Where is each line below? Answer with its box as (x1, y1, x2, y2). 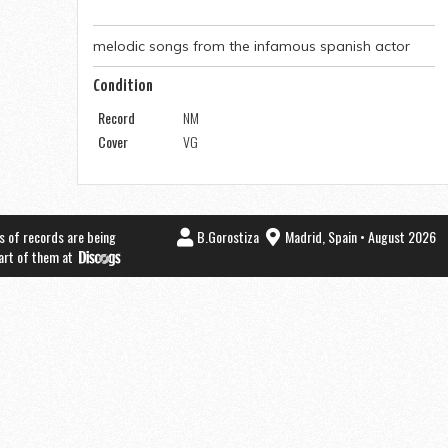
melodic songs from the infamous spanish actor (93, 37, 411, 55)
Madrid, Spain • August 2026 (285, 226, 437, 247)
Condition (93, 78, 154, 95)
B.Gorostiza (196, 226, 262, 247)
